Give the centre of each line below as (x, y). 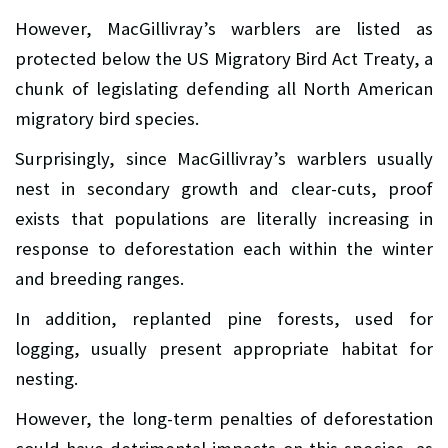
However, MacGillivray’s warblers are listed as (224, 28)
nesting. (46, 378)
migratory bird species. (107, 118)
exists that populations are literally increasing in (224, 218)
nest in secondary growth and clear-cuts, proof (224, 188)
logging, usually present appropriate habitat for (224, 348)
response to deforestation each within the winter (224, 248)
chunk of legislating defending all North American (224, 88)
